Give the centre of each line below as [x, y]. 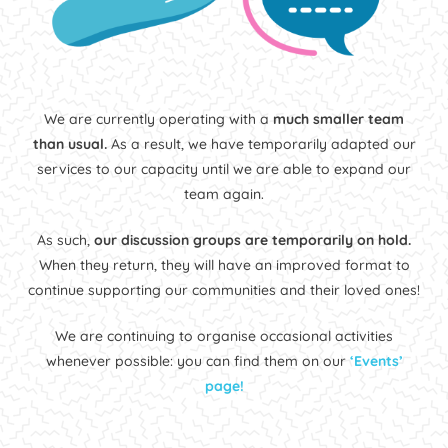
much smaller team [338, 118]
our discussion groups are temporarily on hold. [252, 239]
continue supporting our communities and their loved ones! [224, 289]
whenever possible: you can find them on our [197, 360]
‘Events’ [376, 360]
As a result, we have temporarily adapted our [261, 143]
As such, [65, 239]
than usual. [69, 143]
